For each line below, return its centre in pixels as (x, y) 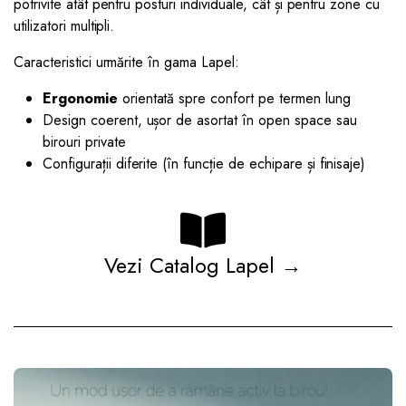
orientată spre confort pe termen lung (234, 98)
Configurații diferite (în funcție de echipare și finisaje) (204, 163)
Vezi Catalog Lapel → (203, 265)
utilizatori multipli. (64, 25)
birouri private (84, 141)
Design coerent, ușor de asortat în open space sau (200, 120)
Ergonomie (80, 98)
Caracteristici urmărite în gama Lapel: (126, 62)
